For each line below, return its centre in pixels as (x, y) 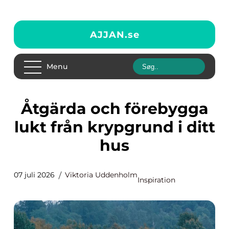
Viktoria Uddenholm (101, 175)
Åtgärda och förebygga (27, 109)
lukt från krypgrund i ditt (114, 127)
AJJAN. (109, 35)
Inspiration (156, 180)
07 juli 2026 (34, 175)
